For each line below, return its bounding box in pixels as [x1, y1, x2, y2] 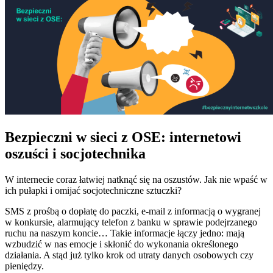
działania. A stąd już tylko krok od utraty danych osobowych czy [5, 249, 253, 260]
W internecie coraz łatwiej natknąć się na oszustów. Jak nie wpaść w [5, 174, 268, 185]
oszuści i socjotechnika [5, 145, 146, 161]
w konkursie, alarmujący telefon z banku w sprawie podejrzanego [5, 216, 257, 227]
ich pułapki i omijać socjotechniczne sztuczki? [5, 185, 182, 196]
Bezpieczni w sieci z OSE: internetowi [5, 129, 241, 145]
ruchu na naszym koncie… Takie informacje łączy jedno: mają [5, 227, 244, 238]
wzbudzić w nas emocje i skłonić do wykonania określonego [5, 238, 238, 249]
